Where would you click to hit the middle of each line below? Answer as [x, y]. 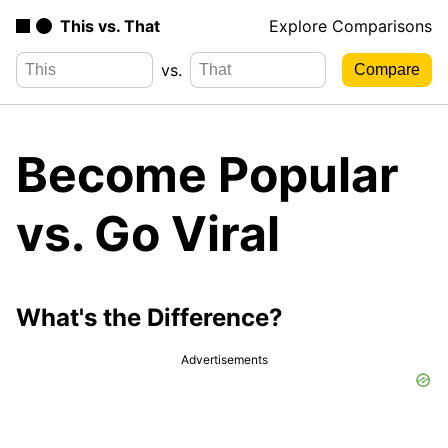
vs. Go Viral [148, 233]
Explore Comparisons [350, 26]
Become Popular [207, 174]
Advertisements [224, 359]
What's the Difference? [149, 317]
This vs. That [110, 26]
